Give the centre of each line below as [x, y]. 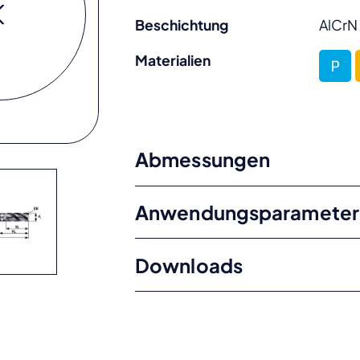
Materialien [173, 60]
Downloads [189, 265]
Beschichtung [182, 25]
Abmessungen [203, 160]
